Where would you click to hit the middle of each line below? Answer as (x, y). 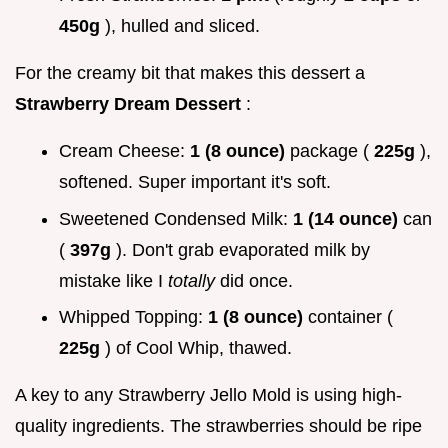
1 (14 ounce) (348, 218)
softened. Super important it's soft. (195, 182)
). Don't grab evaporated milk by (243, 249)
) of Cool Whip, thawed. (198, 348)
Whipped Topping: (133, 317)
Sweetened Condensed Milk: (176, 218)
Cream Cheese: (124, 151)
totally (194, 280)
